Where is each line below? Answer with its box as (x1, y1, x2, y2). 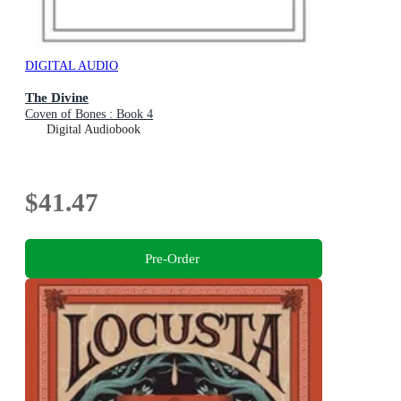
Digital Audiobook (47, 122, 141, 136)
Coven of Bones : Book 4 (25, 107, 153, 121)
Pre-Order (144, 251, 200, 267)
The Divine (25, 89, 89, 105)
